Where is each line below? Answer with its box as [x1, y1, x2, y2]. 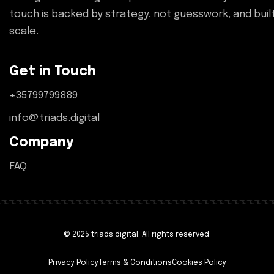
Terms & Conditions [98, 259, 172, 267]
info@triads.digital [9, 113, 100, 124]
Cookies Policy [171, 259, 226, 267]
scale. [9, 26, 39, 37]
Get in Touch [9, 65, 96, 79]
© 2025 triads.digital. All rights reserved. [63, 231, 211, 239]
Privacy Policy [48, 259, 98, 267]
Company [9, 136, 73, 150]
